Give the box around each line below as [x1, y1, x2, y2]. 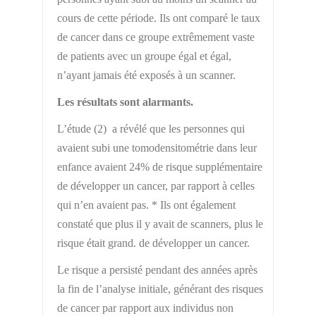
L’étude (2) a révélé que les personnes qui [56, 122, 245, 135]
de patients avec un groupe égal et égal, [56, 49, 231, 62]
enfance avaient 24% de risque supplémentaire [56, 160, 262, 173]
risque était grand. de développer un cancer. [56, 236, 250, 249]
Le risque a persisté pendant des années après [56, 263, 257, 276]
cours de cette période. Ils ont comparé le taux [56, 11, 260, 24]
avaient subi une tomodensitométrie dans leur [56, 141, 257, 154]
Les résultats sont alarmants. [56, 95, 193, 108]
